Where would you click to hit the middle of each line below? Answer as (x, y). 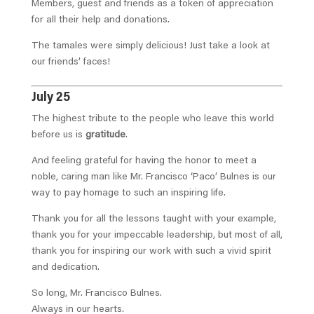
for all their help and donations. (100, 21)
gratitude (105, 136)
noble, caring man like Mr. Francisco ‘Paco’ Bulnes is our (153, 178)
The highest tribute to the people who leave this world (152, 120)
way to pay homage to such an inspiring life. (128, 194)
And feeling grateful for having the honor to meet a (144, 162)
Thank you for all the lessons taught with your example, (153, 220)
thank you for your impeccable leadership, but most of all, (157, 236)
